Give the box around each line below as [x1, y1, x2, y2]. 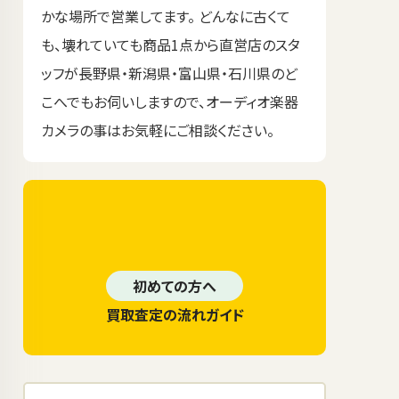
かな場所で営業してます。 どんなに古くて [41, 5, 290, 27]
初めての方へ [133, 275, 216, 297]
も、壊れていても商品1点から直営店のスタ [41, 34, 300, 55]
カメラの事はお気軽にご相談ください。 [41, 119, 274, 141]
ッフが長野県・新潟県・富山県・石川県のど [41, 62, 297, 84]
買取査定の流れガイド [105, 304, 244, 325]
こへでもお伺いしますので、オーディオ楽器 [41, 91, 298, 112]
